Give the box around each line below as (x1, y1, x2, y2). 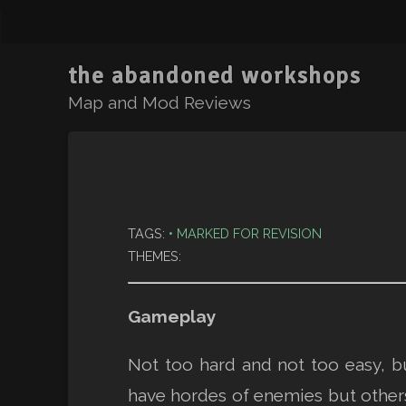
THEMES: (128, 248, 182, 264)
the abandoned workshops (67, 62, 362, 91)
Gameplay (128, 306, 217, 327)
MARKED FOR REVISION (177, 226, 323, 241)
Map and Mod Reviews (67, 92, 251, 112)
